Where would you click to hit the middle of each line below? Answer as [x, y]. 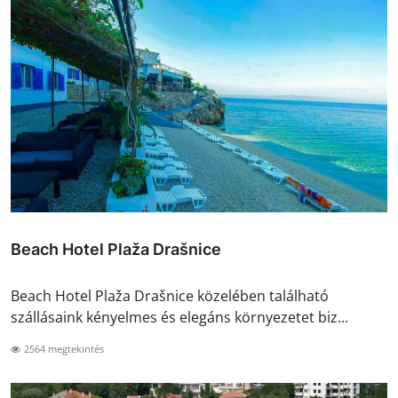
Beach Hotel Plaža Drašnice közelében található [170, 296]
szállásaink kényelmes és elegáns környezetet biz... [179, 318]
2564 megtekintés [63, 349]
